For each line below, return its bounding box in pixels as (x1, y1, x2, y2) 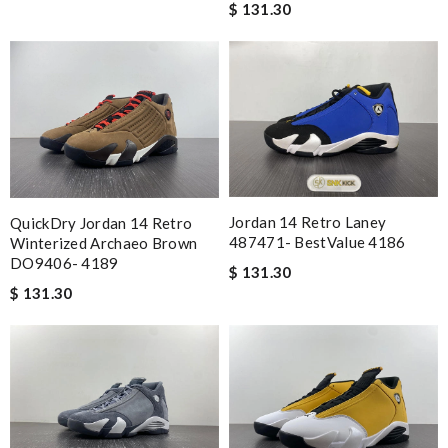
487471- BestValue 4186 (229, 233, 406, 252)
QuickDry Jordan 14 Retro (10, 213, 193, 232)
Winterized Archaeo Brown (10, 233, 198, 252)
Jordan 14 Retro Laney (229, 213, 387, 232)
